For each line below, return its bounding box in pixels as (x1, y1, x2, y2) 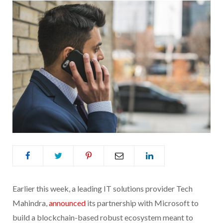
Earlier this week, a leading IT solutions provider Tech (12, 183, 193, 193)
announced (49, 198, 86, 208)
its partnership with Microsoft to (86, 198, 199, 208)
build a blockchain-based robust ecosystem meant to (12, 212, 193, 222)
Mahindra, (12, 198, 49, 208)
